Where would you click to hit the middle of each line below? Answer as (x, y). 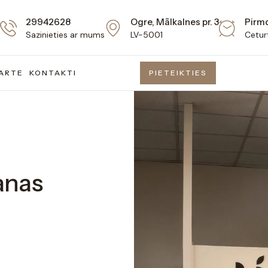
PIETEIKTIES (178, 73)
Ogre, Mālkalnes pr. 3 (175, 22)
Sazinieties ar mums (65, 34)
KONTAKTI (53, 73)
